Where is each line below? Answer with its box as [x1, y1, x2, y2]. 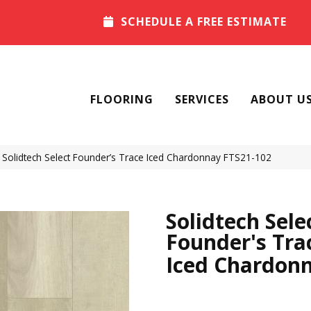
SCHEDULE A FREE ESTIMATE [121, 14, 287, 30]
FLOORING [90, 92, 153, 108]
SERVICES [175, 92, 229, 108]
